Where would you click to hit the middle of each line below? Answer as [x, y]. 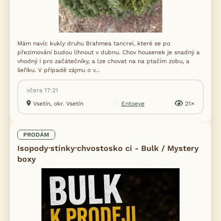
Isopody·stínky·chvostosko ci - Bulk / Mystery [108, 148]
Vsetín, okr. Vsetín [58, 103]
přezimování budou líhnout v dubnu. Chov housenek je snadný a [109, 52]
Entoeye [133, 103]
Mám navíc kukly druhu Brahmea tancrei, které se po [94, 43]
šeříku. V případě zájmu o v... [58, 70]
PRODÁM [36, 134]
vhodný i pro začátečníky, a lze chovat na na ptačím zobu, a [103, 61]
